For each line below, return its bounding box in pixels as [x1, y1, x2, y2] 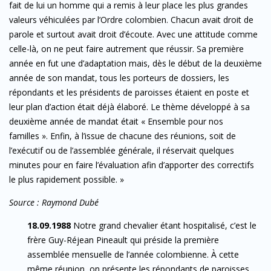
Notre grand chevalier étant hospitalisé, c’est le [71, 219, 256, 231]
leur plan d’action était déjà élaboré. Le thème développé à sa [9, 100, 250, 113]
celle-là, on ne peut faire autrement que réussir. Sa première [9, 42, 244, 54]
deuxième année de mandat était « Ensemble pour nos [9, 115, 223, 127]
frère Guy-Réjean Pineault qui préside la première [27, 233, 219, 246]
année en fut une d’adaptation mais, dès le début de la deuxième [9, 57, 262, 69]
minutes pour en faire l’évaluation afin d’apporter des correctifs [9, 158, 254, 171]
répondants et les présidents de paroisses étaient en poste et [9, 86, 249, 98]
